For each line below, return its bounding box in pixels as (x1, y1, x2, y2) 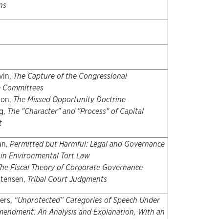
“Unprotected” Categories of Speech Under (14, 195, 160, 206)
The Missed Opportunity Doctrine (13, 94, 126, 105)
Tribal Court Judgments (27, 174, 107, 185)
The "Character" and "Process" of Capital (7, 106, 144, 117)
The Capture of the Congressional (13, 71, 127, 82)
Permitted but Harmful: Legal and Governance (9, 139, 165, 150)
